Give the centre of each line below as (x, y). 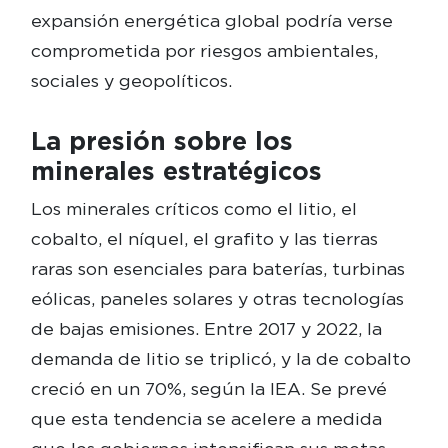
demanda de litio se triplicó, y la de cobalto (220, 359)
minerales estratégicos (176, 171)
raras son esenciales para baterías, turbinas (217, 269)
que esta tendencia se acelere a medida (206, 419)
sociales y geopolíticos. (131, 81)
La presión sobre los (161, 141)
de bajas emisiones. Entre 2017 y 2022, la (206, 329)
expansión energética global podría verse (211, 21)
